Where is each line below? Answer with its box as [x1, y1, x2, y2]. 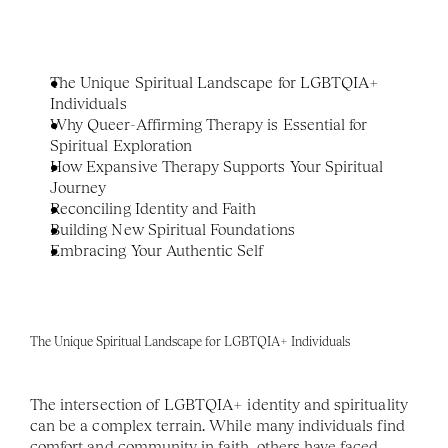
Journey [50, 178, 107, 197]
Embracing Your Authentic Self [50, 241, 265, 260]
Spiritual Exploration [50, 136, 193, 155]
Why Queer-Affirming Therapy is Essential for [50, 115, 368, 134]
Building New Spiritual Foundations [50, 220, 295, 239]
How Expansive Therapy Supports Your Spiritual [50, 157, 384, 176]
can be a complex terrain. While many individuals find [30, 416, 405, 435]
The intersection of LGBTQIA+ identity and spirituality [30, 395, 408, 414]
